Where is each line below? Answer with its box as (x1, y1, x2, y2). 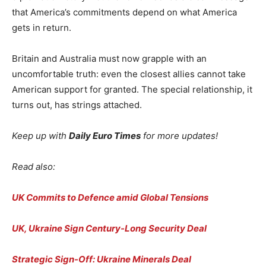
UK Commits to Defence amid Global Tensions (12, 191, 208, 203)
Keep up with (12, 129, 69, 141)
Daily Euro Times (69, 129, 141, 141)
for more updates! (141, 129, 218, 141)
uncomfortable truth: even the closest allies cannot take (12, 68, 246, 80)
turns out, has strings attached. (12, 99, 142, 110)
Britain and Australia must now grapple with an (12, 52, 207, 64)
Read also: (12, 160, 55, 172)
